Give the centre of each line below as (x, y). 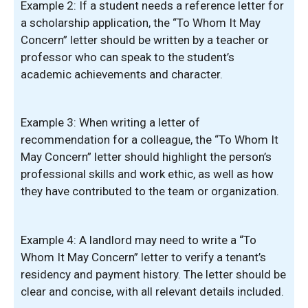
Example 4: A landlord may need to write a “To (139, 240)
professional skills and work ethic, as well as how (147, 174)
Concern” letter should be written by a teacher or (145, 40)
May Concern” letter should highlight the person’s (146, 157)
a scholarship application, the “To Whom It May (141, 22)
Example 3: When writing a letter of (110, 122)
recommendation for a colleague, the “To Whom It (150, 140)
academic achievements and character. (122, 74)
